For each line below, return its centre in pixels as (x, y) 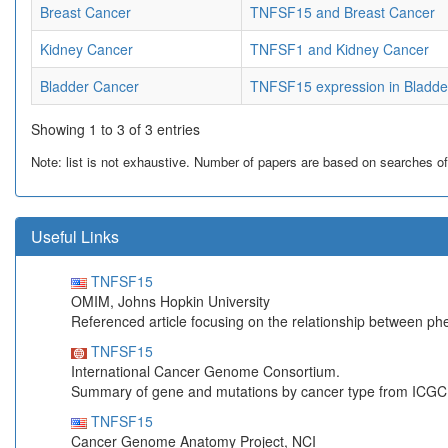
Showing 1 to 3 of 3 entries (115, 129)
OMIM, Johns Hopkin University (170, 301)
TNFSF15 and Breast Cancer (342, 12)
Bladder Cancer (89, 86)
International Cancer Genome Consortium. (205, 371)
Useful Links (75, 237)
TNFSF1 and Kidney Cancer (339, 49)
